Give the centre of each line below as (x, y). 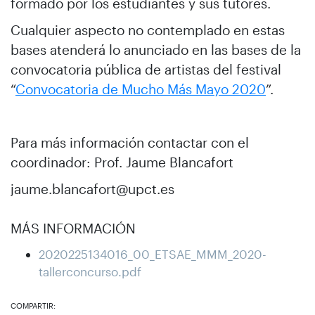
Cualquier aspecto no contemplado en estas (148, 30)
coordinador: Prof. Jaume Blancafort (122, 162)
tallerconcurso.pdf (90, 271)
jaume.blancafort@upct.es (92, 188)
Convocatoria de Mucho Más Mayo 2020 (141, 89)
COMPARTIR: (33, 305)
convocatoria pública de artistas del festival (146, 69)
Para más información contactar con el (130, 142)
